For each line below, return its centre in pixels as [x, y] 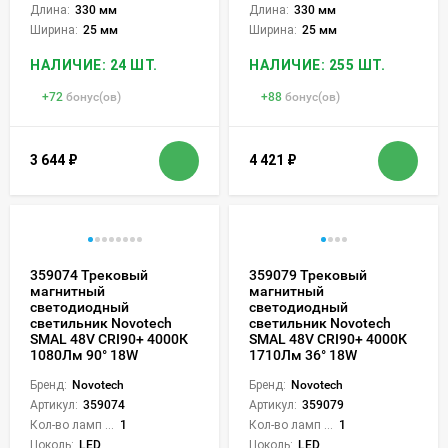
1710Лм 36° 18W [303, 354]
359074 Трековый [89, 274]
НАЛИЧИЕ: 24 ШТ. [94, 64]
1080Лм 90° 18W [84, 354]
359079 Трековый [308, 274]
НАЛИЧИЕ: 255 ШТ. [317, 64]
